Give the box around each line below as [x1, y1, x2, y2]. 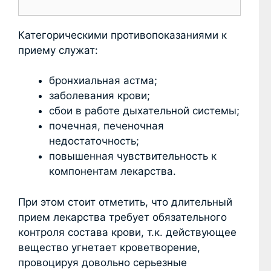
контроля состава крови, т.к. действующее [18, 226, 237, 238]
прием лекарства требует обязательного [18, 211, 227, 223]
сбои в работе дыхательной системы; [49, 105, 240, 117]
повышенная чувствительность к [49, 150, 217, 163]
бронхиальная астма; [49, 74, 157, 87]
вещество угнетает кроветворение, [18, 241, 200, 253]
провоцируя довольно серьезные [18, 256, 187, 269]
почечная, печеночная [49, 120, 164, 132]
